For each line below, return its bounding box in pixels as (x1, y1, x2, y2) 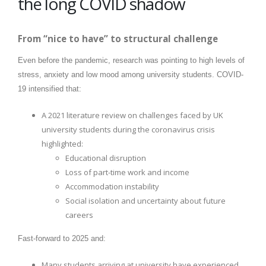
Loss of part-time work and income (65, 167, 189, 178)
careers (65, 210, 93, 221)
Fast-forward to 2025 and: (18, 234, 106, 243)
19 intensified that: (18, 84, 81, 94)
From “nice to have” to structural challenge (18, 33, 218, 45)
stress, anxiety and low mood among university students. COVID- (18, 70, 243, 80)
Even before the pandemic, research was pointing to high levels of (18, 56, 245, 65)
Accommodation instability (65, 181, 159, 192)
